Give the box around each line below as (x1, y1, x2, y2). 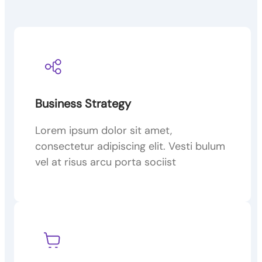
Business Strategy (35, 95, 131, 111)
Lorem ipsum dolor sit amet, (35, 123, 172, 137)
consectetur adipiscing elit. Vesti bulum (35, 139, 225, 153)
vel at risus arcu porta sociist (35, 154, 176, 169)
